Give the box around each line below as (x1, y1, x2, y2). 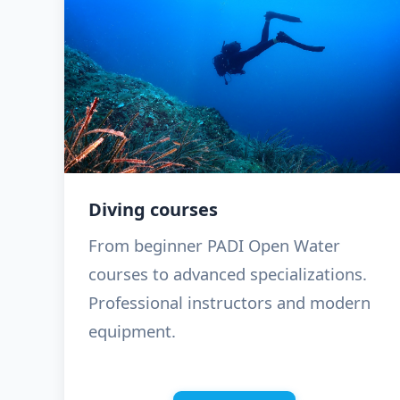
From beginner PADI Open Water (88, 234, 341, 257)
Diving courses (88, 197, 219, 222)
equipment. (88, 320, 177, 343)
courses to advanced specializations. (88, 262, 368, 286)
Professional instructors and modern (88, 291, 371, 314)
